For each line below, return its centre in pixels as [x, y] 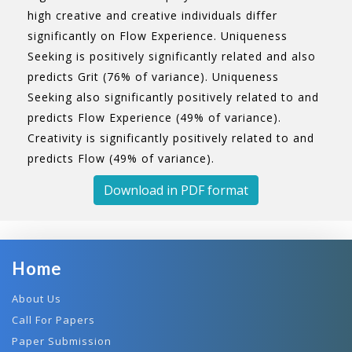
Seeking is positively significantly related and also [172, 56]
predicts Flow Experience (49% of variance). [154, 117]
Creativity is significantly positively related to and [171, 138]
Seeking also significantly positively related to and [173, 97]
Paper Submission [62, 341]
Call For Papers [53, 320]
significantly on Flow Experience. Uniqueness [158, 36]
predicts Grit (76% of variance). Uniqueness [153, 77]
